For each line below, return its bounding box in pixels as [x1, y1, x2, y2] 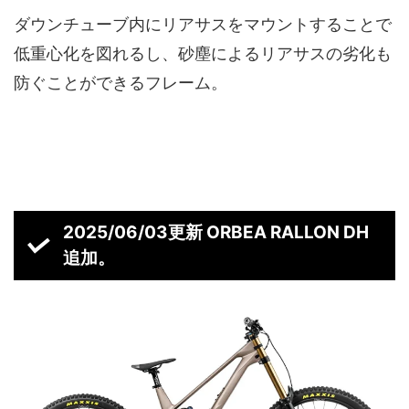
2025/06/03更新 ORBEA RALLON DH [62, 222, 369, 244]
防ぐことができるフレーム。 [14, 73, 227, 93]
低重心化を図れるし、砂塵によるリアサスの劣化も [14, 44, 392, 64]
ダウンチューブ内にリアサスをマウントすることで [14, 15, 392, 35]
